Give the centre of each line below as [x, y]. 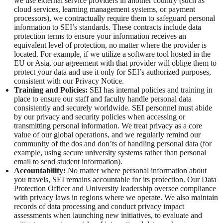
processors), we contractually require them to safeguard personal [114, 18]
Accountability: [40, 171]
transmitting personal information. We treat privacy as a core [108, 126]
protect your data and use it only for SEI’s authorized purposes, [112, 72]
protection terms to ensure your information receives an [100, 36]
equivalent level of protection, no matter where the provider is [110, 45]
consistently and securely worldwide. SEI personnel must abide [113, 108]
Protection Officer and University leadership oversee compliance [115, 189]
